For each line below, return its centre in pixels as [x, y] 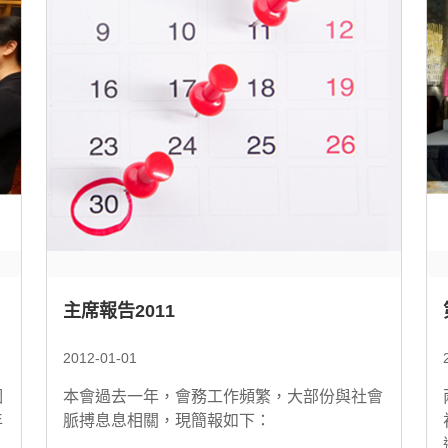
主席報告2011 [119, 311]
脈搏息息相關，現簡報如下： [167, 420]
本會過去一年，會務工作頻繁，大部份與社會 [223, 396]
